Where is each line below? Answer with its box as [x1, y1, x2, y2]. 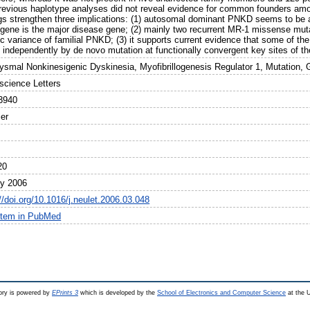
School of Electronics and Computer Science [157, 289, 286, 296]
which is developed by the [78, 289, 157, 296]
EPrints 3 [52, 289, 78, 296]
